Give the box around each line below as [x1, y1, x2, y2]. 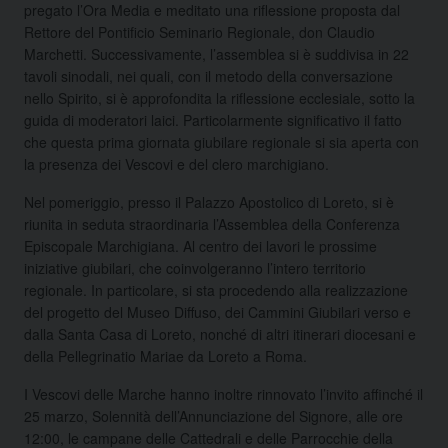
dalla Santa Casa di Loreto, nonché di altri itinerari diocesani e [24, 323, 416, 344]
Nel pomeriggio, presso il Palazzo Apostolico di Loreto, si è [24, 191, 394, 212]
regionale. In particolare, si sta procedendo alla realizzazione [24, 279, 408, 300]
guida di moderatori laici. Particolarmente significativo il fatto [24, 109, 402, 130]
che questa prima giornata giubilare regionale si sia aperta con [24, 131, 419, 152]
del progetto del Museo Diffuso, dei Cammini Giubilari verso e [24, 301, 411, 322]
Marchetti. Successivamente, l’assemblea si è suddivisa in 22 [24, 43, 409, 64]
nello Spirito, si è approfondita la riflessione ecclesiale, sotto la [24, 87, 415, 108]
